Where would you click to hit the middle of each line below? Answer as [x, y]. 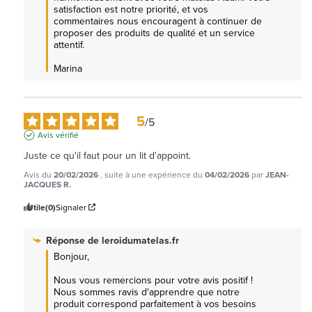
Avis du [39, 174]
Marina [68, 68]
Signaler [71, 207]
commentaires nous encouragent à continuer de [158, 21]
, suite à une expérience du [153, 174]
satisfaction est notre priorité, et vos [131, 9]
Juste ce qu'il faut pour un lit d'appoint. [107, 155]
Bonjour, [71, 256]
